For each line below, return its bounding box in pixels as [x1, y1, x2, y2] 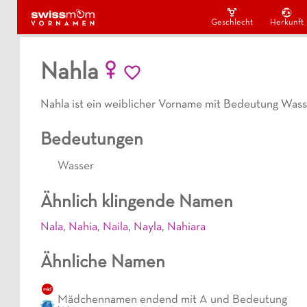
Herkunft [269, 19, 304, 27]
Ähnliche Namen [40, 255, 165, 271]
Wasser [58, 160, 94, 172]
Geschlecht [210, 19, 253, 27]
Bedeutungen [40, 132, 143, 149]
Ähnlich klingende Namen [40, 195, 233, 211]
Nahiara [167, 222, 206, 234]
